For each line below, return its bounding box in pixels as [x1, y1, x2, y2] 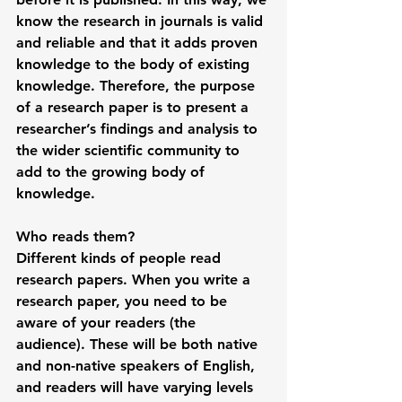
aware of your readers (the [16, 313, 200, 331]
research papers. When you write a [16, 270, 255, 288]
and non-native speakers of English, [16, 356, 259, 374]
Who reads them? [16, 227, 135, 245]
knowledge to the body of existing [16, 55, 254, 73]
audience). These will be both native [16, 335, 262, 353]
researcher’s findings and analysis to [16, 119, 262, 137]
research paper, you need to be [16, 292, 232, 310]
